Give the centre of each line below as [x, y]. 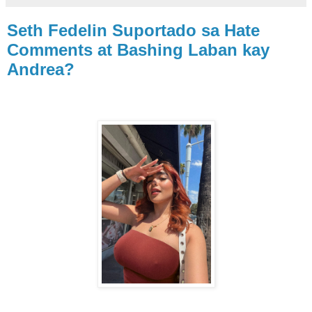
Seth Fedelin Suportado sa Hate [133, 30]
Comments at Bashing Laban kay [138, 49]
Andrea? [41, 69]
